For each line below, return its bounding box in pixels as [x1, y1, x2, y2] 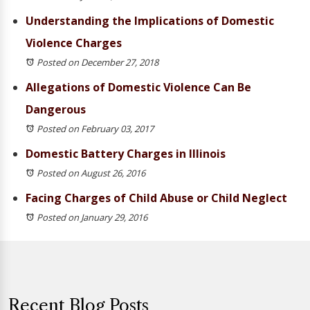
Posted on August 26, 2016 [37, 167, 145, 179]
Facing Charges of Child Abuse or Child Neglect [26, 190, 287, 206]
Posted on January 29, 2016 [37, 211, 147, 224]
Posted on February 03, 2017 [37, 122, 154, 135]
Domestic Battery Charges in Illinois [26, 146, 226, 161]
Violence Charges [26, 35, 122, 51]
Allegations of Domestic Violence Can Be [26, 80, 251, 95]
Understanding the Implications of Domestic [26, 13, 274, 28]
